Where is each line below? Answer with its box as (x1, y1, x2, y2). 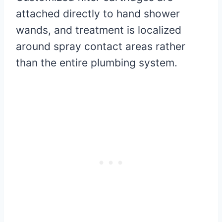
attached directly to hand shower (16, 7, 180, 20)
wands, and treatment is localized (16, 24, 181, 37)
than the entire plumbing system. (16, 56, 177, 69)
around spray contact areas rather (16, 40, 185, 53)
